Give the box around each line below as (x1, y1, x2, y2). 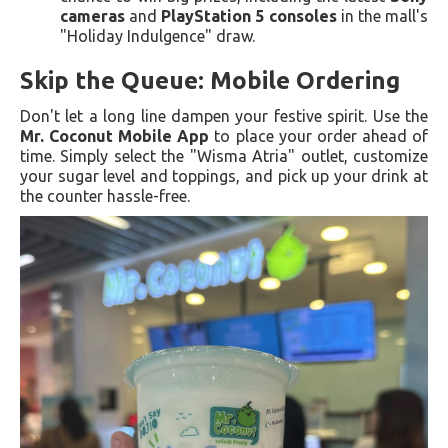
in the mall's (336, 6, 429, 25)
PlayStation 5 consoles (161, 6, 337, 25)
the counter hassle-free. (20, 186, 190, 205)
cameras (60, 6, 125, 25)
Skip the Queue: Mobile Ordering (20, 66, 400, 94)
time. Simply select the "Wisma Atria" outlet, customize (20, 146, 428, 165)
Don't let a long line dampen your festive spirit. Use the (20, 106, 428, 125)
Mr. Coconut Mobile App (20, 126, 210, 145)
